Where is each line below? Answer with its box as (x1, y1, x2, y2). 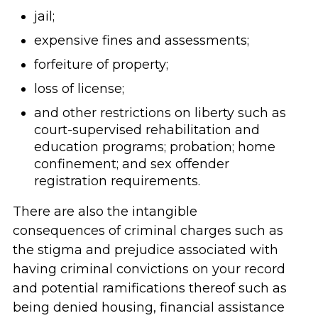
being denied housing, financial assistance (12, 300, 285, 315)
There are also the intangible (12, 204, 197, 219)
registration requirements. (33, 173, 200, 189)
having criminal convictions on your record (12, 261, 285, 277)
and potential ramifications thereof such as (12, 280, 287, 296)
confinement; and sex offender (33, 156, 229, 172)
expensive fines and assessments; (33, 33, 249, 48)
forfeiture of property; (33, 57, 168, 72)
